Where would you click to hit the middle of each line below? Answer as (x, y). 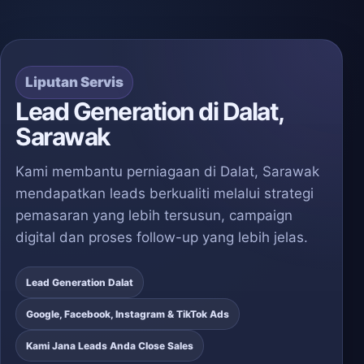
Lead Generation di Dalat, (149, 111)
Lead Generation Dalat (80, 282)
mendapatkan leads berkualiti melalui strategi (165, 193)
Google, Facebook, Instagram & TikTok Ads (128, 314)
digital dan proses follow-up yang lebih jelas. (162, 237)
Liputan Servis (74, 82)
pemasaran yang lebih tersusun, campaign (154, 215)
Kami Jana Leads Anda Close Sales (110, 346)
